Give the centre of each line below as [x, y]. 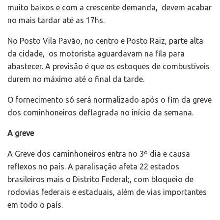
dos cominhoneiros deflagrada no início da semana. [100, 112]
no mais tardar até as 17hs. [56, 20]
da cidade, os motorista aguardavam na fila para [96, 53]
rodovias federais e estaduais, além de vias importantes [107, 192]
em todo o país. [35, 205]
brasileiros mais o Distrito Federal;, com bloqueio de [100, 179]
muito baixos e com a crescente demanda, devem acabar [110, 7]
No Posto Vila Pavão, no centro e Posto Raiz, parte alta [105, 41]
